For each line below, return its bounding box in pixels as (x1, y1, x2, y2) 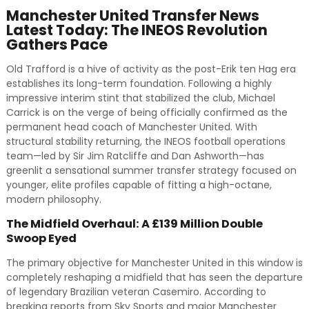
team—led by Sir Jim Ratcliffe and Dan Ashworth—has (6, 149, 264, 163)
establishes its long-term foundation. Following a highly (6, 77, 272, 90)
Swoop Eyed (6, 230, 77, 246)
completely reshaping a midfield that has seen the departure (6, 270, 303, 284)
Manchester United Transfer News (6, 6, 259, 26)
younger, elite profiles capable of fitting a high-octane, (6, 178, 272, 192)
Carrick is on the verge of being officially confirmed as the (6, 106, 288, 119)
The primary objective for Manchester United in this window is (6, 256, 303, 270)
